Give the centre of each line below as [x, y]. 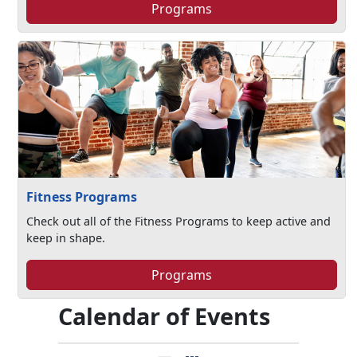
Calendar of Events [164, 316]
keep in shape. [66, 237]
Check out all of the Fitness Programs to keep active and [179, 221]
